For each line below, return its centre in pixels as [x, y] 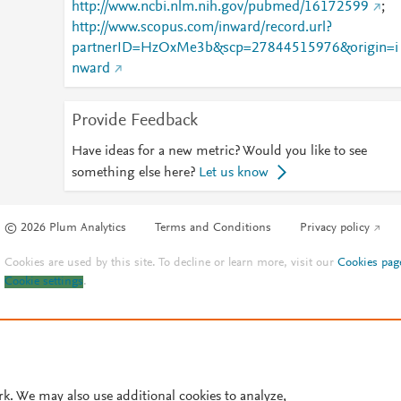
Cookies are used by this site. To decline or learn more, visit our [171, 264]
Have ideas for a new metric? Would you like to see [219, 151]
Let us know [233, 173]
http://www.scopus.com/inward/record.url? [201, 28]
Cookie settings [44, 282]
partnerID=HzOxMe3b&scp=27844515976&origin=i [235, 48]
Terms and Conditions [213, 229]
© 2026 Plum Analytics [66, 229]
